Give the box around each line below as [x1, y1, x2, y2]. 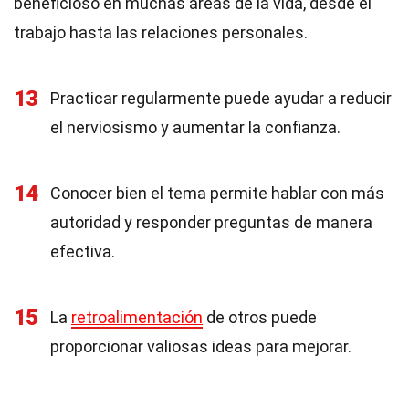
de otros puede [203, 308, 317, 327]
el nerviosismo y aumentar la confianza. [50, 118, 341, 137]
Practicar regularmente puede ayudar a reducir [50, 89, 392, 108]
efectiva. [50, 242, 115, 261]
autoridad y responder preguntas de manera [50, 213, 372, 232]
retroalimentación [71, 308, 203, 327]
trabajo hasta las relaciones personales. [14, 23, 308, 42]
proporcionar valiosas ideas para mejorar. [50, 337, 351, 356]
